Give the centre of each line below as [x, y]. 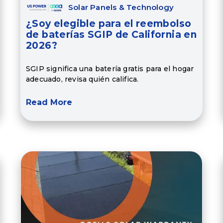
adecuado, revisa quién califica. [82, 79]
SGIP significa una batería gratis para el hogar [110, 68]
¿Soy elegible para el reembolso [109, 24]
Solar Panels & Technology [121, 7]
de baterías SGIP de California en [111, 35]
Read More [49, 103]
